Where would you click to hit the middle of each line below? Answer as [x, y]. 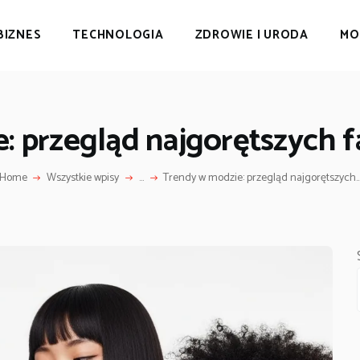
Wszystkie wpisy [83, 178]
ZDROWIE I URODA [252, 35]
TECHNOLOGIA [118, 35]
